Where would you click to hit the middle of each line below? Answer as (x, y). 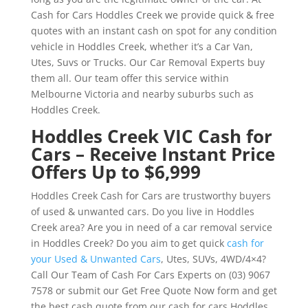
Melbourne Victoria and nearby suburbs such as (142, 94)
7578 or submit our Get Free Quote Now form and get (154, 291)
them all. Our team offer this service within (130, 78)
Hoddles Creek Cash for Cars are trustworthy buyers (151, 196)
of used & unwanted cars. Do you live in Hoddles (142, 212)
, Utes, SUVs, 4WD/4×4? (213, 259)
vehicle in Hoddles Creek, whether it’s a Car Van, (142, 47)
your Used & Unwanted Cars (96, 259)
